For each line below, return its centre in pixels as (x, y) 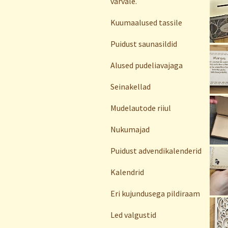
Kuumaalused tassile (146, 22)
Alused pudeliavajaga (147, 65)
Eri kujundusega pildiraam (155, 193)
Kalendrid (127, 172)
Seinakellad (131, 87)
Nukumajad (130, 129)
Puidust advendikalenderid (156, 151)
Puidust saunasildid (144, 44)
